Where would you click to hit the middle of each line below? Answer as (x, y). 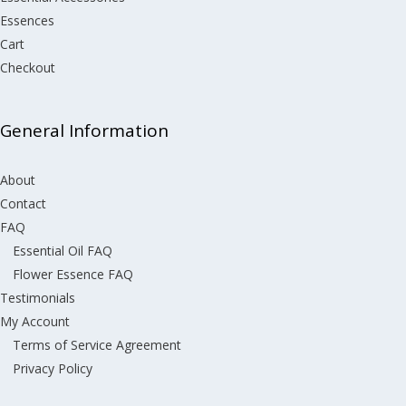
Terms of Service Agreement (97, 344)
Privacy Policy (53, 368)
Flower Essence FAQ (73, 274)
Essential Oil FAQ (63, 250)
